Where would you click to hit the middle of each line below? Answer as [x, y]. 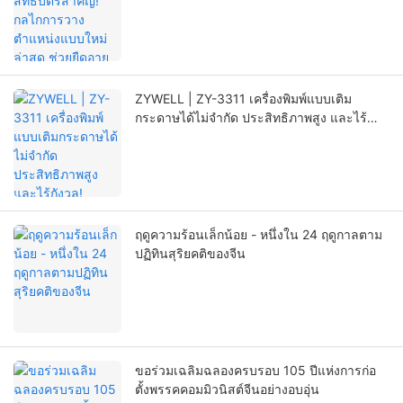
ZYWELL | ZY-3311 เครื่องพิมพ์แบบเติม [243, 99]
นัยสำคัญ [160, 20]
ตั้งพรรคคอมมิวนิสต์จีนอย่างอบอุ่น [227, 390]
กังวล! [151, 137]
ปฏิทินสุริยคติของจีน [190, 254]
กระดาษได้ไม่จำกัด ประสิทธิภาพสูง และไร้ [251, 118]
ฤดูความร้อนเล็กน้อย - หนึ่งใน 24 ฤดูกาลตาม [259, 235]
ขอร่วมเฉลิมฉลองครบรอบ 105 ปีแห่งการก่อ [255, 371]
